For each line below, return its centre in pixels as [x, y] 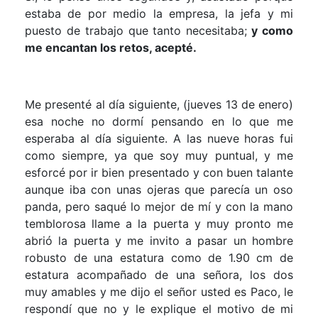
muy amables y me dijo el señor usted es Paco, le [159, 291]
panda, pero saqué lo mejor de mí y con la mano [159, 206]
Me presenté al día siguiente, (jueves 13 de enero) [159, 104]
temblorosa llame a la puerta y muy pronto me [159, 223]
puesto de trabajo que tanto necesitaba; [136, 30]
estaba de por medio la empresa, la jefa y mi [159, 13]
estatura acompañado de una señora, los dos [159, 274]
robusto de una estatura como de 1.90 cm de [159, 257]
